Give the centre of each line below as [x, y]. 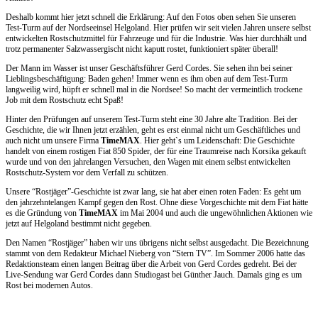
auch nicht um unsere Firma [53, 141]
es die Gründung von [42, 213]
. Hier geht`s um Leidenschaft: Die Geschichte [217, 141]
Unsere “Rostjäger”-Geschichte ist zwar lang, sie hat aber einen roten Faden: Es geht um [153, 192]
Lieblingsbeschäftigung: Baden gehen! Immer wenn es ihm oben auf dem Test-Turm [147, 79]
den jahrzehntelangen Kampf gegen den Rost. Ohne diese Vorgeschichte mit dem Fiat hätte [157, 203]
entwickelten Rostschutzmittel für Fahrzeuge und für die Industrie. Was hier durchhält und [156, 39]
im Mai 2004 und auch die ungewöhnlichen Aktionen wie [215, 213]
